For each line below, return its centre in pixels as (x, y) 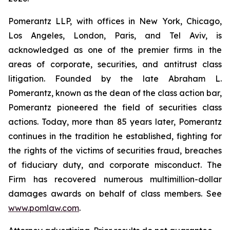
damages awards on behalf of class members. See (115, 194)
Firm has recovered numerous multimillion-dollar (115, 179)
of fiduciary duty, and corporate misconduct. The (115, 165)
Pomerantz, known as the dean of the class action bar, (115, 93)
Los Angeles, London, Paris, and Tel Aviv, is (115, 35)
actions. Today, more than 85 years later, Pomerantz (115, 122)
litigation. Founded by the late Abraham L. (115, 79)
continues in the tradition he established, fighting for (115, 136)
